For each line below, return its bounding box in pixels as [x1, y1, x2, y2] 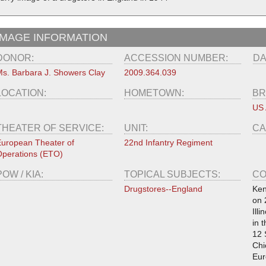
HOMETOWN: [123, 87, 186, 98]
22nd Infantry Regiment [123, 137, 213, 147]
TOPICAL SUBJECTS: [123, 169, 223, 179]
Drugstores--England [123, 183, 202, 194]
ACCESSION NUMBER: [124, 52, 231, 63]
